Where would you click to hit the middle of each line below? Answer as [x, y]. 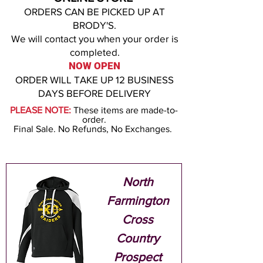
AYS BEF [65, 93]
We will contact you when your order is [95, 38]
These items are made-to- [126, 110]
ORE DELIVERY [117, 93]
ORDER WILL [45, 79]
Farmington [138, 200]
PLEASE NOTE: [41, 110]
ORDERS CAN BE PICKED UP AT [95, 11]
